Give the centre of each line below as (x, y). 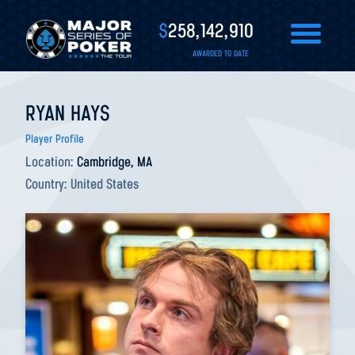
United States (105, 185)
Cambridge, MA (115, 163)
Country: (48, 185)
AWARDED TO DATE (221, 54)
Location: (51, 163)
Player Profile (55, 140)
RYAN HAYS (68, 115)
